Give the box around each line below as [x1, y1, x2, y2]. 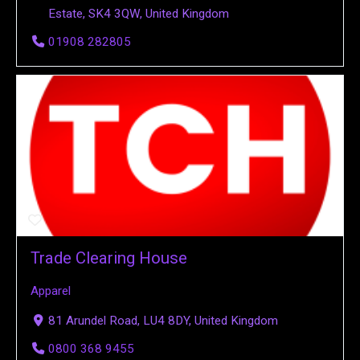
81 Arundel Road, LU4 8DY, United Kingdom [48, 313, 279, 328]
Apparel [31, 284, 71, 299]
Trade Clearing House [31, 247, 187, 268]
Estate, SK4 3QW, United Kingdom [48, 6, 230, 21]
